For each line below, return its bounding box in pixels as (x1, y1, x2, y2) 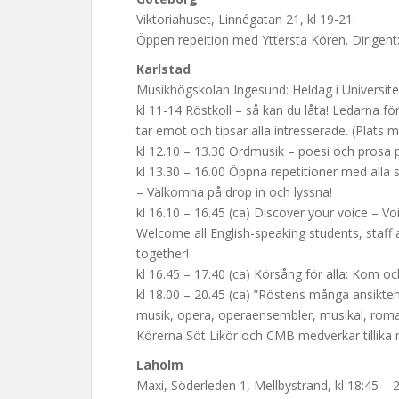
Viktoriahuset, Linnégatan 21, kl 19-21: (136, 11, 355, 28)
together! (136, 245, 189, 262)
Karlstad (136, 61, 191, 77)
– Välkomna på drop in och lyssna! (136, 183, 332, 200)
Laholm (136, 356, 183, 373)
